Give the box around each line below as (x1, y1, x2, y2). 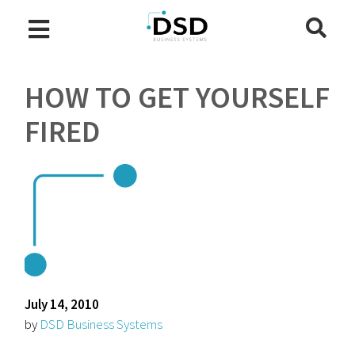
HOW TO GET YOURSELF (25, 78, 330, 116)
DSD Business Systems (40, 315, 163, 333)
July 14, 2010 (25, 296, 100, 313)
